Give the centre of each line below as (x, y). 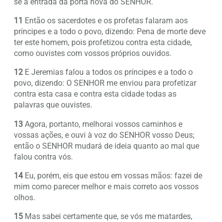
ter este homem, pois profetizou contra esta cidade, (103, 43)
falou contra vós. (43, 157)
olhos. (25, 197)
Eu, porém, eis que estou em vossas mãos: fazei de (112, 175)
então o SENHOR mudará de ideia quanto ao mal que (107, 146)
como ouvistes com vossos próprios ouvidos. (93, 54)
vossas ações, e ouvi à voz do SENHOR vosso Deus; (104, 135)
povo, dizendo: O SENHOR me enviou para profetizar (105, 83)
